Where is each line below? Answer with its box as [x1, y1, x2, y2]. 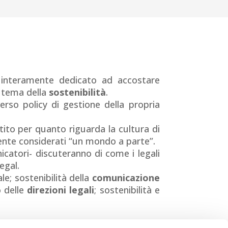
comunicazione [92, 172, 160, 184]
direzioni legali [27, 184, 95, 196]
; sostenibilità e [94, 184, 160, 196]
